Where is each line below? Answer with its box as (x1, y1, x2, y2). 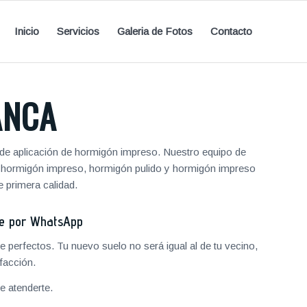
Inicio (14, 25, 39, 37)
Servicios (57, 25, 99, 37)
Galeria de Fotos (117, 25, 193, 37)
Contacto (210, 25, 252, 37)
